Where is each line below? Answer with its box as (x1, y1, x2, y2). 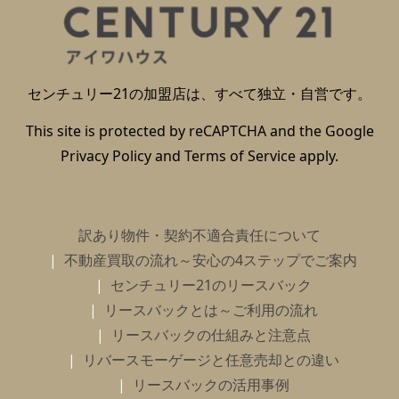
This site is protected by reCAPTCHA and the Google (25, 120, 374, 141)
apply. (296, 145, 338, 166)
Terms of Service (184, 145, 296, 166)
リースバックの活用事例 (132, 374, 289, 395)
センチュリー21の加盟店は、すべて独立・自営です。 (28, 84, 371, 104)
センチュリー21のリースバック (110, 274, 312, 295)
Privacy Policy (61, 145, 151, 166)
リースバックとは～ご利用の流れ (103, 299, 318, 320)
